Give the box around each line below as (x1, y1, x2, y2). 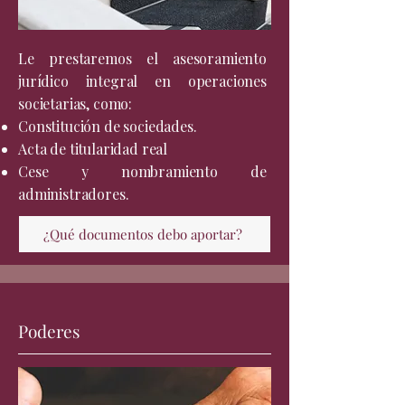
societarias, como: (18, 94, 133, 113)
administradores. (18, 184, 129, 203)
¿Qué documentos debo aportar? (43, 225, 242, 243)
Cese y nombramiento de (18, 162, 267, 181)
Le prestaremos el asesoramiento (18, 49, 267, 68)
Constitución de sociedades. (18, 117, 197, 136)
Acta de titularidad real (18, 139, 168, 158)
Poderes (18, 319, 80, 343)
